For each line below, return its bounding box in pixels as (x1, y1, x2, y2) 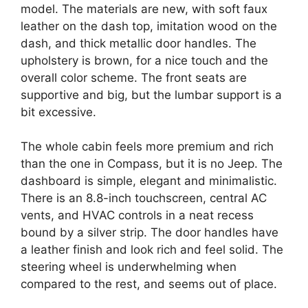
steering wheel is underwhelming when (21, 260, 236, 274)
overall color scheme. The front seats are (21, 70, 247, 85)
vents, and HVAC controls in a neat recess (21, 208, 254, 223)
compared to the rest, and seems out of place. (21, 277, 277, 291)
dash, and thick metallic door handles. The (21, 36, 256, 50)
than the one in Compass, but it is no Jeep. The (21, 157, 283, 171)
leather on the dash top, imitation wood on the (21, 19, 277, 33)
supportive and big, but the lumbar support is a (21, 87, 282, 102)
